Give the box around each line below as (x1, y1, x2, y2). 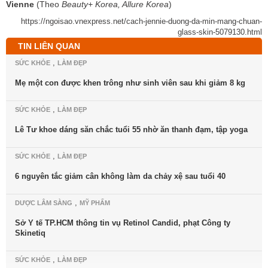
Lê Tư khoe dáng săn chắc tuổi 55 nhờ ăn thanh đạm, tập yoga (15, 125, 248, 135)
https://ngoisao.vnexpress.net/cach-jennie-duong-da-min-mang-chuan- (21, 17, 262, 26)
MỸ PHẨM (80, 199, 110, 207)
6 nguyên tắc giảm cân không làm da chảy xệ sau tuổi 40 (15, 172, 226, 181)
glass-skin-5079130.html (178, 28, 262, 37)
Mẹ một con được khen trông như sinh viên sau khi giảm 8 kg (15, 78, 245, 88)
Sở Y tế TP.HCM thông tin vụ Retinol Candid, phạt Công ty (15, 218, 230, 228)
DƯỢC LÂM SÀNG (15, 199, 72, 207)
